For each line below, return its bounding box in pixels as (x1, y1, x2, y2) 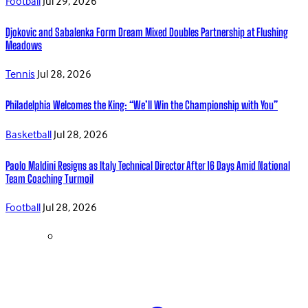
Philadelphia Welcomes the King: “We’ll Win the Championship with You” (5, 98, 278, 112)
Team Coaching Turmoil (5, 171, 93, 185)
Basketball (5, 126, 52, 144)
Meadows (5, 38, 42, 52)
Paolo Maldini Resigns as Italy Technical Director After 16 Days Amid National (5, 158, 290, 172)
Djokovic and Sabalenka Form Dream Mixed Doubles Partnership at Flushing (5, 25, 288, 38)
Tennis (5, 66, 35, 85)
